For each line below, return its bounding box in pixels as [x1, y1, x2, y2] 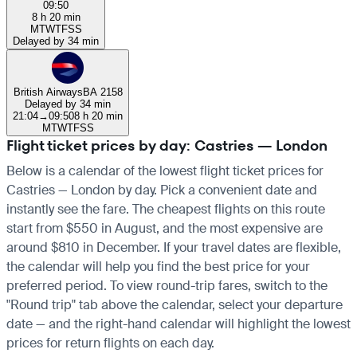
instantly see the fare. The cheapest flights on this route [6, 200, 325, 218]
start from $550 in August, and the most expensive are [6, 219, 323, 237]
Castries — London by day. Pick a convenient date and [6, 181, 317, 198]
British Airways [13, 85, 83, 98]
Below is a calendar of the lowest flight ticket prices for [6, 162, 324, 179]
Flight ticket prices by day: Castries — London [6, 135, 328, 155]
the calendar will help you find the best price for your [6, 257, 310, 275]
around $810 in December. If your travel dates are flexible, [6, 238, 341, 256]
